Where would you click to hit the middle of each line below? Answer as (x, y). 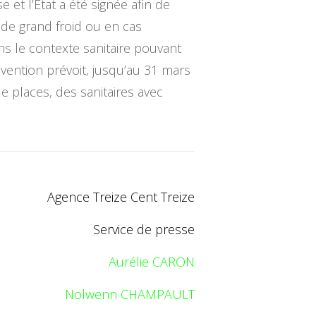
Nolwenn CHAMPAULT (129, 294)
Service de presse (144, 230)
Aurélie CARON (151, 262)
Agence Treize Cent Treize (121, 197)
